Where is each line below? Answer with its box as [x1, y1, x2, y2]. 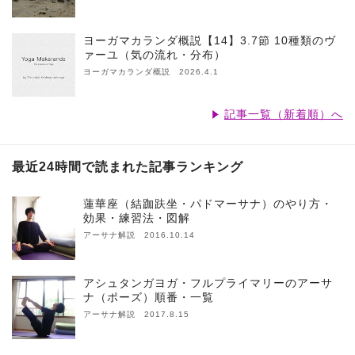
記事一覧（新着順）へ [224, 108, 343, 121]
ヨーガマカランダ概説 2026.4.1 [83, 67, 219, 77]
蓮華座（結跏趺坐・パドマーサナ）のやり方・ [83, 197, 333, 211]
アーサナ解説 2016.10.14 [83, 231, 195, 240]
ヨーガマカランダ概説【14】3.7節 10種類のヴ [83, 34, 336, 48]
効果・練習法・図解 [83, 212, 190, 225]
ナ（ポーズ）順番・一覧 [83, 291, 214, 304]
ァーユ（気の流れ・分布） [83, 48, 226, 62]
